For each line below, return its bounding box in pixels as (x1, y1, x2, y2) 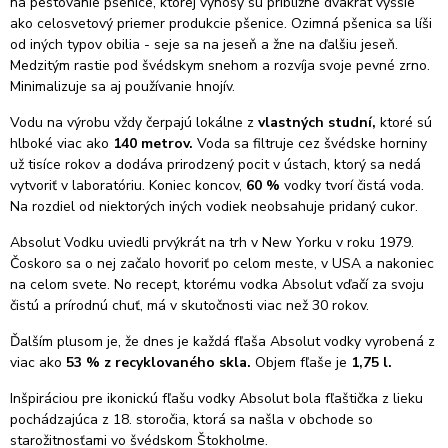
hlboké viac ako (10, 134, 113, 153)
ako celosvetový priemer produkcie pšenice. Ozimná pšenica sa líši (10, 14, 432, 33)
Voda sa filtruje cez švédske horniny (193, 134, 427, 153)
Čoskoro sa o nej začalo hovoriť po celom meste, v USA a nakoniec (10, 254, 434, 273)
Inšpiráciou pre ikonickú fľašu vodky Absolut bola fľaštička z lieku (10, 389, 423, 408)
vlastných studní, (258, 113, 376, 132)
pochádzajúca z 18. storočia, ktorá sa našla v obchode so (10, 410, 373, 429)
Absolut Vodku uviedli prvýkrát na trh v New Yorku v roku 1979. (10, 233, 414, 252)
